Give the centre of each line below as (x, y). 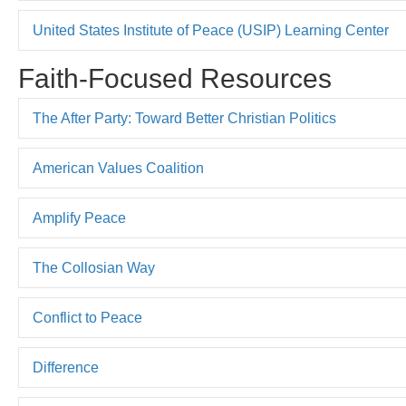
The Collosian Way (94, 268)
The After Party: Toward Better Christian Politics (184, 118)
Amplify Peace (79, 218)
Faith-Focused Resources (175, 78)
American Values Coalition (118, 168)
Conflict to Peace (87, 318)
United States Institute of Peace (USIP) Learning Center (211, 30)
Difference (66, 367)
